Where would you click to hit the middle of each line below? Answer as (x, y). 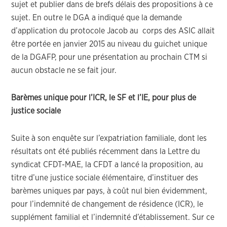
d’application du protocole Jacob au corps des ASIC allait (113, 31)
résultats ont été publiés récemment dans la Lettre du (106, 152)
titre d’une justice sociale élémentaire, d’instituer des (105, 178)
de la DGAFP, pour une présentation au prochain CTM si (109, 57)
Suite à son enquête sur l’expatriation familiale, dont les (109, 138)
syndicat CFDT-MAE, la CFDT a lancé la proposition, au (107, 165)
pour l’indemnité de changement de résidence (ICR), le (107, 204)
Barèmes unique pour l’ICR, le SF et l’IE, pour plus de (104, 98)
